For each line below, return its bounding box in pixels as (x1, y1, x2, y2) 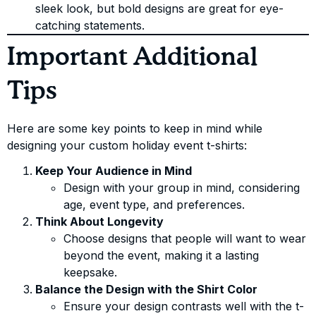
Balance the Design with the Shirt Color (35, 282, 257, 297)
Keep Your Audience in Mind (35, 164, 192, 178)
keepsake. (63, 265, 117, 280)
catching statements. (35, 18, 145, 33)
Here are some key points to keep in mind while (7, 121, 262, 136)
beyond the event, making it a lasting (63, 248, 259, 263)
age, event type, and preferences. (63, 197, 245, 212)
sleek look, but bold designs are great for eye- (35, 1, 284, 16)
